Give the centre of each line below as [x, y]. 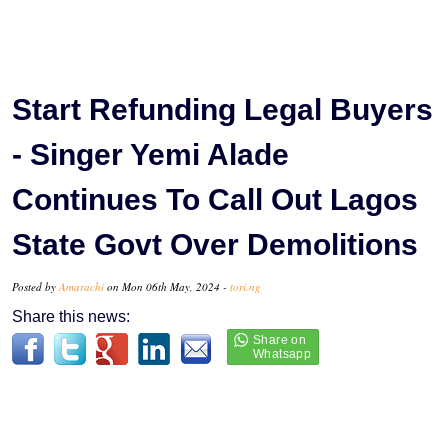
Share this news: [71, 316]
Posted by [35, 286]
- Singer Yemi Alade [150, 154]
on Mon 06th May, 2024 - [167, 286]
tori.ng [245, 286]
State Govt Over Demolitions [215, 244]
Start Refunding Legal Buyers [222, 109]
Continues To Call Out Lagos [215, 199]
